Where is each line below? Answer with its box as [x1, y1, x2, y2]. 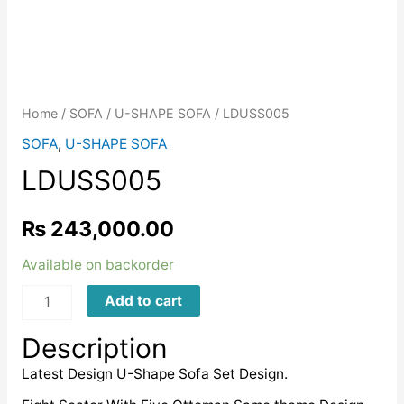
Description [21, 331, 168, 364]
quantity [20, 312, 76, 330]
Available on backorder [21, 255, 174, 273]
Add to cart [104, 291, 182, 309]
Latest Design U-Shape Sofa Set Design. [21, 364, 288, 382]
